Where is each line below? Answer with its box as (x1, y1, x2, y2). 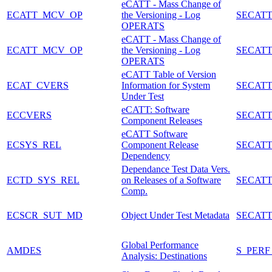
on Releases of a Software (121, 174, 221, 185)
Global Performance (121, 239, 199, 250)
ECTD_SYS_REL (7, 174, 80, 185)
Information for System (121, 80, 210, 90)
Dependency (121, 150, 170, 161)
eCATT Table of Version (121, 69, 216, 80)
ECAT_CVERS (7, 80, 69, 90)
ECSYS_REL (7, 139, 61, 150)
